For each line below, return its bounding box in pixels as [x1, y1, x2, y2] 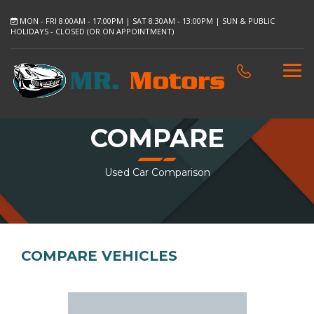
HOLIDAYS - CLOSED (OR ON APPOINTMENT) [11, 26, 174, 36]
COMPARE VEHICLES [21, 247, 177, 264]
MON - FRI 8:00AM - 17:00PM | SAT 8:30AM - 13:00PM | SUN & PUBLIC [18, 15, 275, 26]
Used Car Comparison [104, 165, 210, 179]
